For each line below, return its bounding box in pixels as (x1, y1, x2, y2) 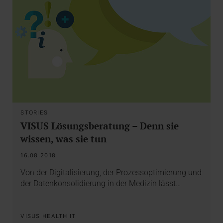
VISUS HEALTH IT (20, 212, 76, 220)
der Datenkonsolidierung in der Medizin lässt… (20, 179, 181, 189)
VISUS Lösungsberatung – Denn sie (20, 119, 179, 132)
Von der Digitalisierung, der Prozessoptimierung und (20, 168, 202, 178)
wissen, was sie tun (20, 132, 107, 145)
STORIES (20, 109, 48, 116)
